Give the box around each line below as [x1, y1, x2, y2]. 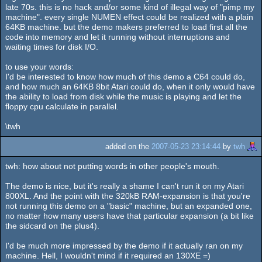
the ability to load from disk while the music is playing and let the [5, 91, 242, 101]
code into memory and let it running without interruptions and [5, 32, 230, 42]
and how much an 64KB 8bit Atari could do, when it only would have [5, 81, 255, 91]
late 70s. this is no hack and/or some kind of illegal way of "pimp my [5, 2, 254, 12]
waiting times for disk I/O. [5, 42, 98, 51]
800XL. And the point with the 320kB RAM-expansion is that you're [5, 191, 250, 201]
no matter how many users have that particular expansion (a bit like [5, 211, 254, 221]
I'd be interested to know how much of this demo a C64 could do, [5, 71, 245, 81]
